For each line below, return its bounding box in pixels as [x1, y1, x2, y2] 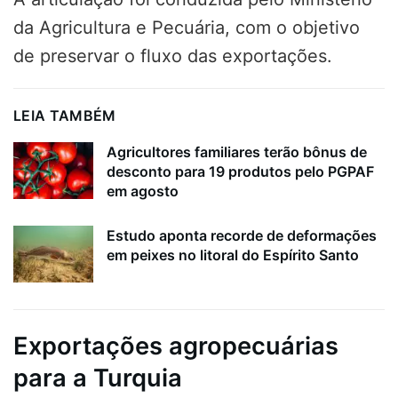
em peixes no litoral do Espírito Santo [107, 245, 359, 264]
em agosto [107, 181, 179, 200]
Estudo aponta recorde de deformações [107, 226, 377, 244]
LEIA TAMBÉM [13, 106, 116, 124]
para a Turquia [13, 362, 182, 393]
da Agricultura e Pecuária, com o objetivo [13, 16, 360, 38]
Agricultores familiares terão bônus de [107, 142, 367, 161]
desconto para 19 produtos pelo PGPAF [107, 162, 374, 180]
